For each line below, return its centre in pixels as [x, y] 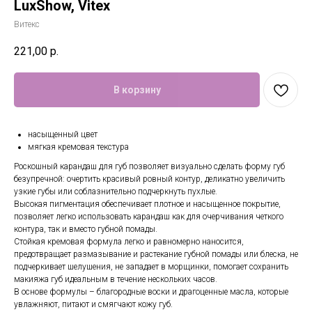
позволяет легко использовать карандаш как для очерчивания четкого [149, 217]
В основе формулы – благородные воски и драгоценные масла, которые [151, 292]
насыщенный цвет [63, 135]
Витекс [27, 24]
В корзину [137, 90]
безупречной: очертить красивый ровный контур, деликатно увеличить [149, 179]
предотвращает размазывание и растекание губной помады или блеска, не [156, 255]
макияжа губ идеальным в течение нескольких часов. [116, 280]
